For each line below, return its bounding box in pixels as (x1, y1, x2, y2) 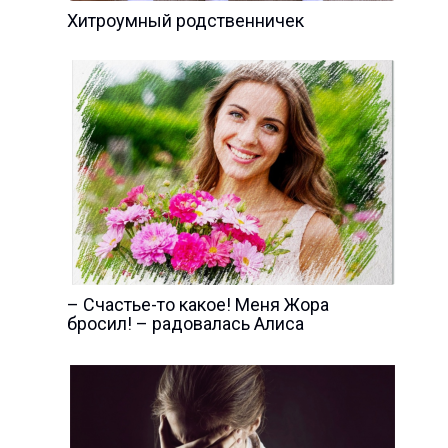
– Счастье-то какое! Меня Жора (66, 294, 329, 315)
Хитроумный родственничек (66, 10, 304, 31)
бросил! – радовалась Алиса (66, 313, 304, 334)
